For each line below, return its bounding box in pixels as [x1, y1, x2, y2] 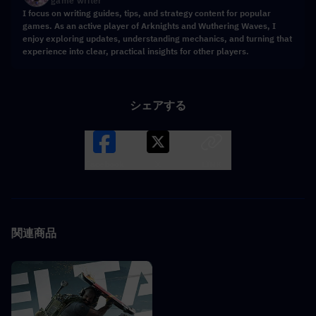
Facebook [85, 159, 124, 170]
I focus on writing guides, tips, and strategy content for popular [23, 8, 271, 19]
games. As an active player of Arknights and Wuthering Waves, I [23, 20, 276, 32]
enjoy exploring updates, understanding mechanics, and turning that [23, 33, 292, 44]
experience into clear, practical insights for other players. [23, 46, 249, 57]
